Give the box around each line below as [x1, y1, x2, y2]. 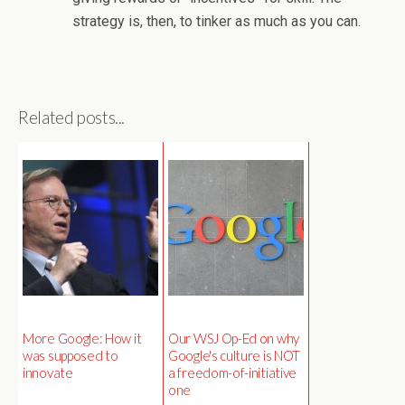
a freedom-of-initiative [168, 363, 297, 381]
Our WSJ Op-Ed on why [168, 329, 299, 346]
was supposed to [23, 346, 118, 363]
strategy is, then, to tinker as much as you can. [72, 12, 361, 30]
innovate [23, 363, 73, 381]
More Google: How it [23, 329, 142, 346]
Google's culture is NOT [168, 346, 301, 363]
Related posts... [18, 107, 126, 127]
